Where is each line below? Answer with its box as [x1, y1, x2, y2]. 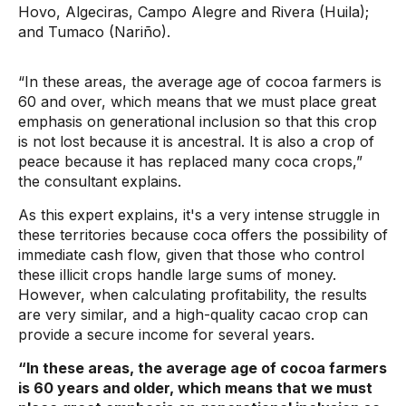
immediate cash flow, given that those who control [18, 246, 364, 264]
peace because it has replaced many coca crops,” [18, 152, 362, 170]
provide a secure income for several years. [18, 325, 314, 343]
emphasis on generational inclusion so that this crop [18, 112, 377, 130]
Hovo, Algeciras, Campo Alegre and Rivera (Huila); [18, 3, 369, 21]
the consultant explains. [18, 172, 181, 190]
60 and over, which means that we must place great [18, 92, 376, 111]
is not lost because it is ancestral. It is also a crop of [18, 132, 374, 150]
